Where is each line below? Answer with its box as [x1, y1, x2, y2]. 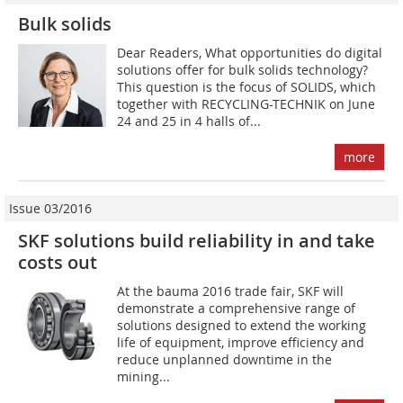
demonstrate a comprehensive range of [117, 300, 356, 318]
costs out [18, 250, 97, 275]
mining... [117, 368, 171, 386]
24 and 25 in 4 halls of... [117, 112, 262, 130]
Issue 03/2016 [9, 200, 92, 218]
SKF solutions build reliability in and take [18, 228, 375, 254]
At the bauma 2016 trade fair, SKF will [117, 282, 345, 300]
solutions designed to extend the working [117, 317, 367, 335]
